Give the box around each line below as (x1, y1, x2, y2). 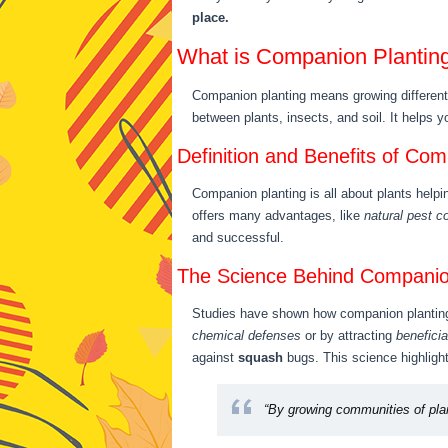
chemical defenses (192, 328, 301, 343)
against (192, 350, 238, 365)
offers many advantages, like (192, 208, 364, 223)
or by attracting (301, 328, 396, 343)
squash (238, 350, 283, 365)
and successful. (192, 230, 284, 245)
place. (192, 10, 229, 25)
